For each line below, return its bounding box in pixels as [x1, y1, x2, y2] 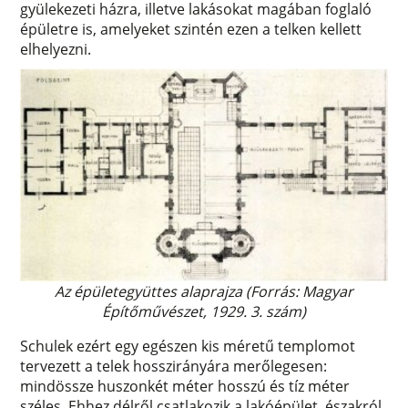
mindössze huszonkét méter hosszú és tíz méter [20, 375, 351, 396]
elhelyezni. [20, 39, 92, 60]
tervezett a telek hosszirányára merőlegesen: [20, 355, 328, 376]
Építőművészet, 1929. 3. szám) [102, 301, 306, 321]
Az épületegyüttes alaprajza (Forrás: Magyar [55, 280, 353, 301]
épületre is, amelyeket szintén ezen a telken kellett [20, 19, 362, 40]
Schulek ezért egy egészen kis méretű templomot [20, 335, 356, 356]
